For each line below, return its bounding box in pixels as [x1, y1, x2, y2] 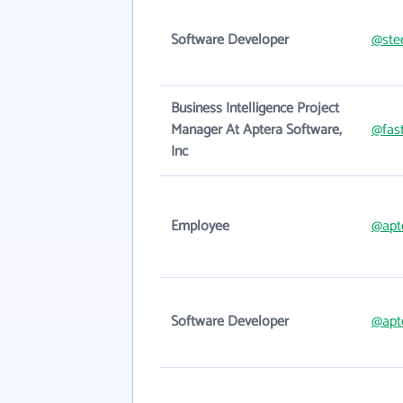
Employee [171, 214, 229, 238]
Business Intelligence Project [171, 96, 339, 121]
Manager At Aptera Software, [171, 118, 342, 142]
